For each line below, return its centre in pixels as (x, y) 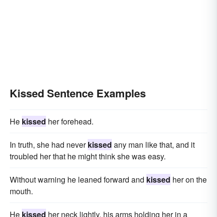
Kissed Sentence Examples (78, 93)
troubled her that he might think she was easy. (88, 156)
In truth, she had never (49, 145)
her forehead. (70, 121)
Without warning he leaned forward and (78, 179)
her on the (189, 179)
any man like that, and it (153, 145)
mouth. (21, 191)
